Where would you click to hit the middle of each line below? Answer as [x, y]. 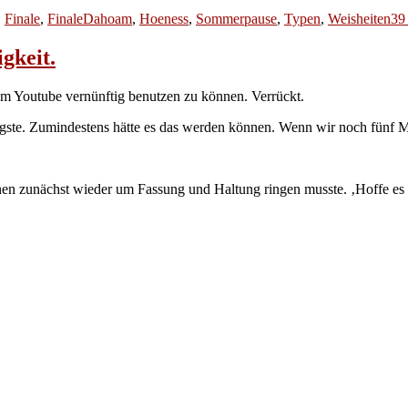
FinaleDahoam [90, 18]
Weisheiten [359, 18]
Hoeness [164, 18]
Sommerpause [236, 18]
